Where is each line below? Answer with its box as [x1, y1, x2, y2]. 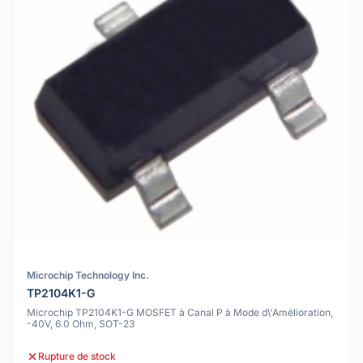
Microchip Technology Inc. [27, 268, 149, 281]
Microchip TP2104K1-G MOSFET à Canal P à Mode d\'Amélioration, [27, 306, 333, 319]
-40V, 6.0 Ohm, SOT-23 [27, 318, 135, 331]
